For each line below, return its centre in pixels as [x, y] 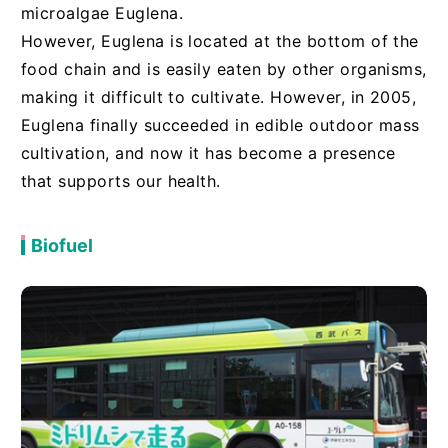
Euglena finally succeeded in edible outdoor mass [220, 125]
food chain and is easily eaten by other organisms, [223, 69]
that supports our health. [120, 181]
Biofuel [61, 246]
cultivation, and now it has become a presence [208, 153]
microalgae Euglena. [101, 13]
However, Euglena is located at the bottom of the [219, 41]
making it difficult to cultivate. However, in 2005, [218, 97]
